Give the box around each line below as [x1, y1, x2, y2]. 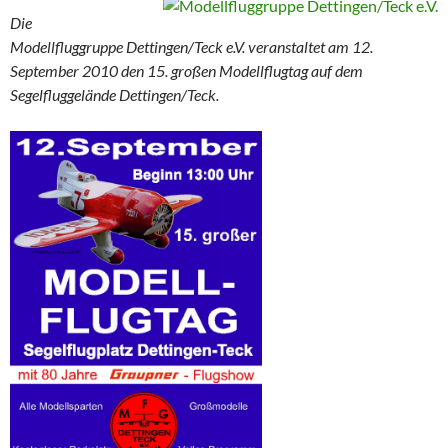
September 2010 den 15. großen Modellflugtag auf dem [10, 61, 363, 81]
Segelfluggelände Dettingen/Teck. [10, 85, 219, 105]
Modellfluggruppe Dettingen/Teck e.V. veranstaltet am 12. [10, 37, 373, 57]
